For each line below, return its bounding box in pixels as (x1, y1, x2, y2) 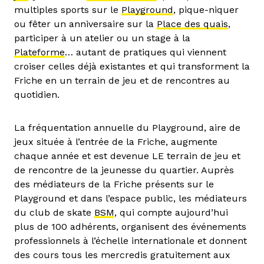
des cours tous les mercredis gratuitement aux (14, 249, 230, 260)
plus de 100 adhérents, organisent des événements (14, 220, 246, 232)
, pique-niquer (173, 4, 239, 15)
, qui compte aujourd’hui (114, 206, 228, 218)
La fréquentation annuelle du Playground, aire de (14, 121, 240, 133)
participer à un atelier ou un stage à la (14, 32, 190, 44)
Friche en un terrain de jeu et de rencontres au (14, 74, 230, 86)
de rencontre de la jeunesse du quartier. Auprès (14, 164, 234, 176)
